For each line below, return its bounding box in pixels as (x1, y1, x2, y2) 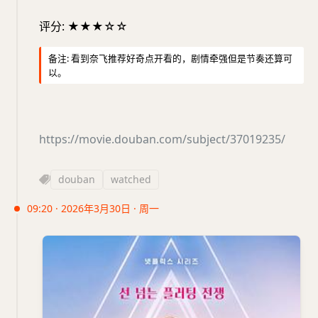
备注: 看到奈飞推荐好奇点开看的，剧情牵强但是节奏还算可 (48, 51, 292, 65)
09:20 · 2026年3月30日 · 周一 (27, 201, 159, 215)
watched (111, 172, 151, 186)
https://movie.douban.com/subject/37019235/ (39, 131, 285, 147)
